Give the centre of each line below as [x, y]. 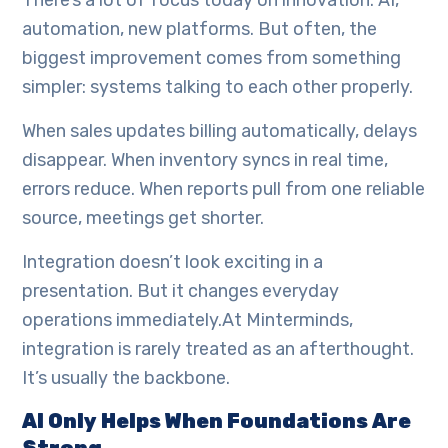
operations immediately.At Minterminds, [188, 320]
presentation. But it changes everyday [181, 291]
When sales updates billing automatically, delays [220, 131]
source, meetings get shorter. [143, 218]
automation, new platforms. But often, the [200, 29]
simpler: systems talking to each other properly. [218, 87]
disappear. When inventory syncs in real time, [205, 160]
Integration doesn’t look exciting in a [173, 262]
